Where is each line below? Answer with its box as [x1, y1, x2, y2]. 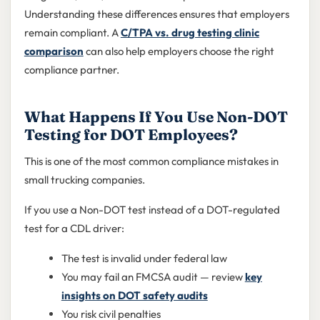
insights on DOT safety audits [61, 288, 208, 302]
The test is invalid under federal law [61, 251, 227, 265]
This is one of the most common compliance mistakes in [24, 154, 279, 168]
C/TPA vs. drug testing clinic [120, 25, 259, 39]
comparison [24, 44, 84, 58]
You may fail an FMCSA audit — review [61, 269, 245, 284]
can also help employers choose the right [83, 44, 274, 58]
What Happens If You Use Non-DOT [24, 106, 288, 126]
